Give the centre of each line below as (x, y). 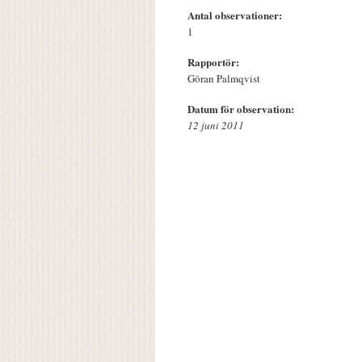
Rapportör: (215, 62)
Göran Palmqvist (224, 79)
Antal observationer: (236, 15)
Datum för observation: (242, 109)
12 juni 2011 (216, 126)
